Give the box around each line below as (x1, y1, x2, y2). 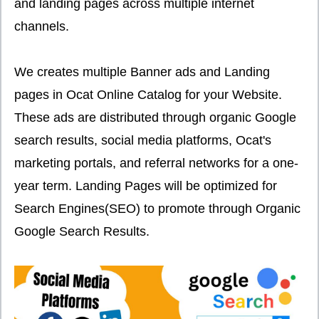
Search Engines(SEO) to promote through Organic (14, 202, 300, 216)
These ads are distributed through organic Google (14, 110, 296, 125)
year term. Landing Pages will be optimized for (14, 179, 277, 193)
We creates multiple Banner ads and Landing (14, 65, 270, 79)
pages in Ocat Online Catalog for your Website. (14, 88, 282, 102)
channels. (14, 19, 69, 33)
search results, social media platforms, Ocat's (14, 133, 271, 147)
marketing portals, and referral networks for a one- (14, 156, 298, 170)
